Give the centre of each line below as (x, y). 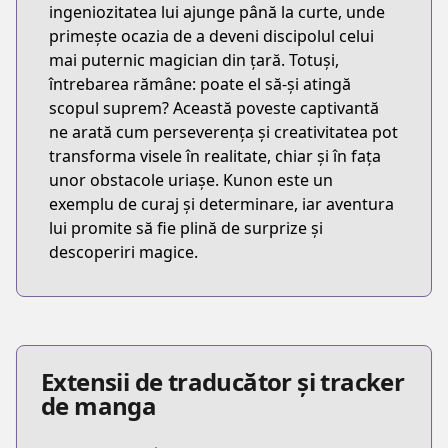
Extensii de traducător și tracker (223, 381)
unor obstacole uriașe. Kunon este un (191, 180)
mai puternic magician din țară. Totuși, (194, 60)
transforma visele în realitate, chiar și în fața (215, 156)
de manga (99, 405)
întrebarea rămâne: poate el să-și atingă (200, 84)
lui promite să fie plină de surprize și (186, 228)
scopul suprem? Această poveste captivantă (214, 108)
